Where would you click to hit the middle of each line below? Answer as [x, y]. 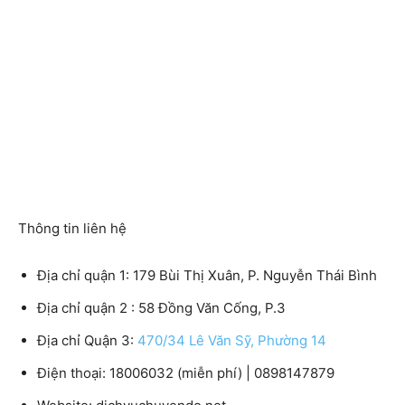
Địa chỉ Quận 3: [87, 341]
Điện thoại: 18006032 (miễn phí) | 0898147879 [186, 373]
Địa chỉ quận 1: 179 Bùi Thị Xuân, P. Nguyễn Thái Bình [207, 276]
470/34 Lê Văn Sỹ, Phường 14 [232, 341]
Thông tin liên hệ [72, 229]
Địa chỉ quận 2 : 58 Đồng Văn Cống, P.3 [161, 308]
